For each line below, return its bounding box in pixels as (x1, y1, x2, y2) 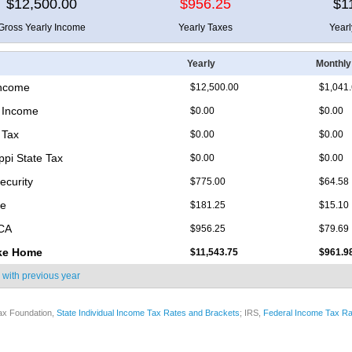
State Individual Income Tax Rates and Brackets (57, 308, 240, 318)
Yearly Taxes (178, 22, 233, 34)
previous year (22, 270, 80, 282)
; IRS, (240, 308, 263, 318)
